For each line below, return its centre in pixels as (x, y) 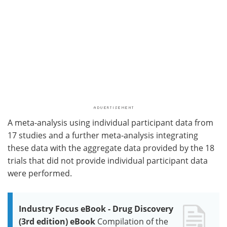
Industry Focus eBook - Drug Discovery (96, 209)
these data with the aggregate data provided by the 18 (111, 148)
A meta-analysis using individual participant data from (110, 122)
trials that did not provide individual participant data (108, 160)
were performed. (40, 173)
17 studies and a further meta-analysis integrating (103, 135)
